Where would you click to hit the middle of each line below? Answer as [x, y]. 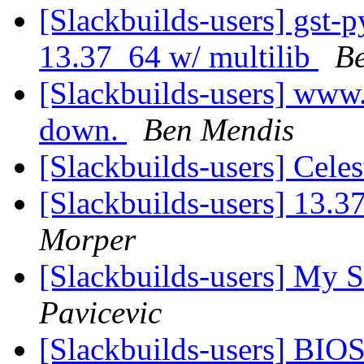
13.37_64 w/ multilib [179, 57]
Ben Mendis [219, 130]
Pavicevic [100, 313]
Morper [87, 240]
